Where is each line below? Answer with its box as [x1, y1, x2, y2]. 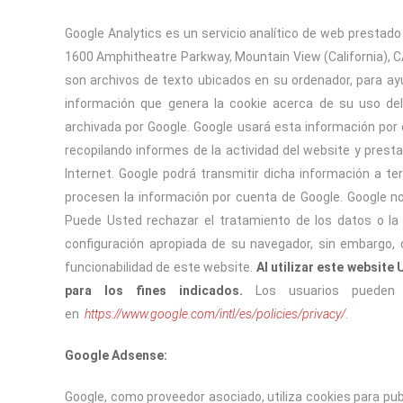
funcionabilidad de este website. [65, 260, 256, 274]
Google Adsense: [65, 348, 167, 363]
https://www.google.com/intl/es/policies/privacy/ [85, 307, 345, 321]
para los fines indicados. [65, 283, 256, 298]
